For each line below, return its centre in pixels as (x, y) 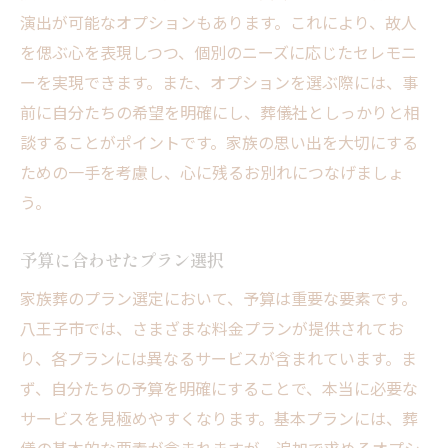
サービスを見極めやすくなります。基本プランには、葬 (219, 418)
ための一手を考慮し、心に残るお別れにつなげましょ (212, 172)
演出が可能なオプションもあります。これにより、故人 (218, 22)
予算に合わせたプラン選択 (122, 260)
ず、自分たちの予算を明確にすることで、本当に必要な (219, 388)
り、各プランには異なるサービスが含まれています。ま (218, 358)
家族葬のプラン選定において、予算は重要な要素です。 (218, 298)
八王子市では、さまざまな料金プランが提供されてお (212, 328)
